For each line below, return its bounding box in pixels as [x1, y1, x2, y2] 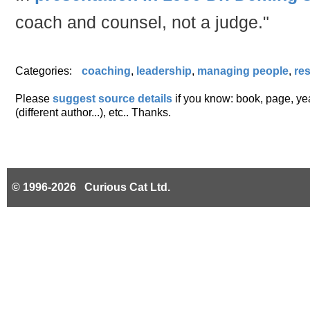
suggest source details [53, 92, 172, 104]
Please [15, 92, 50, 104]
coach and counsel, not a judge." [15, 12, 269, 32]
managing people [197, 64, 289, 77]
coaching [82, 64, 131, 77]
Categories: [15, 64, 75, 77]
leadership [136, 64, 192, 77]
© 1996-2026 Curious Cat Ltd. [11, 181, 170, 193]
